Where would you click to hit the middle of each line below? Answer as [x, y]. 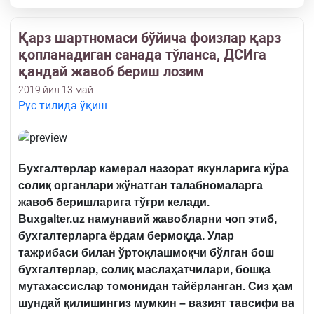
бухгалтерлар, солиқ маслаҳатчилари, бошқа [144, 270]
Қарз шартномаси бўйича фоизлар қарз [150, 38]
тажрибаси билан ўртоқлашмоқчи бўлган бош [146, 253]
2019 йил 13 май [56, 90]
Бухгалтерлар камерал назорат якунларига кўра [153, 169]
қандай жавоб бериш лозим [111, 72]
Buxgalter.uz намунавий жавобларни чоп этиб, [148, 219]
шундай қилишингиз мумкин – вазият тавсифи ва [156, 303]
